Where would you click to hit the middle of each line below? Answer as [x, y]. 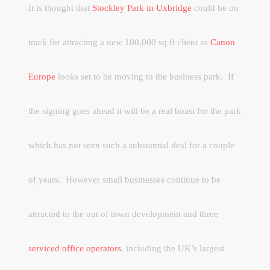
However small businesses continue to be [143, 179]
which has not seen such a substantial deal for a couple [132, 145]
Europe [42, 76]
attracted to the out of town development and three [124, 214]
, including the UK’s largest [173, 248]
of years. [45, 179]
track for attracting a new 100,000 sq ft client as [120, 42]
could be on [215, 8]
